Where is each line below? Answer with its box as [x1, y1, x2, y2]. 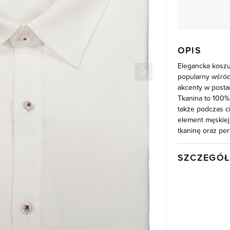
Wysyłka [177, 167, 204, 178]
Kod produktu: [177, 185, 222, 196]
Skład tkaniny [177, 203, 220, 214]
